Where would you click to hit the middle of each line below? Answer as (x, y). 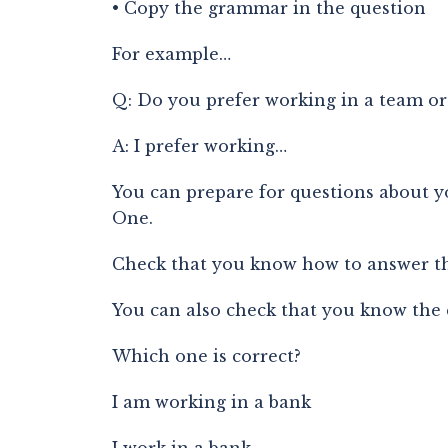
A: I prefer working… (199, 146)
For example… (171, 54)
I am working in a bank (211, 402)
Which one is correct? (206, 356)
